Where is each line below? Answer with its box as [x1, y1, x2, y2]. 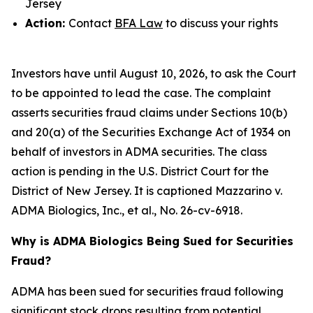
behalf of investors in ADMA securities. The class [11, 145, 267, 159]
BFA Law [115, 16, 163, 30]
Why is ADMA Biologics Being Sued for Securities [11, 234, 293, 248]
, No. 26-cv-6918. [154, 203, 242, 217]
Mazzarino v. [215, 184, 282, 198]
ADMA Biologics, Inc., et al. [11, 203, 154, 217]
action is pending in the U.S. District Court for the [11, 164, 269, 178]
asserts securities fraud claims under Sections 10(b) [11, 105, 287, 119]
